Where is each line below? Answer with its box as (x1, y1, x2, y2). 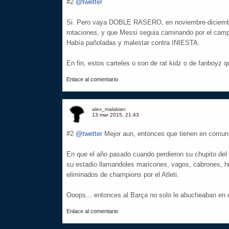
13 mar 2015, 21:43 (92, 112, 139, 118)
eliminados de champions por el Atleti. (66, 171, 179, 178)
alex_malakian (92, 106, 126, 112)
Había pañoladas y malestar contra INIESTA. (66, 39, 200, 47)
